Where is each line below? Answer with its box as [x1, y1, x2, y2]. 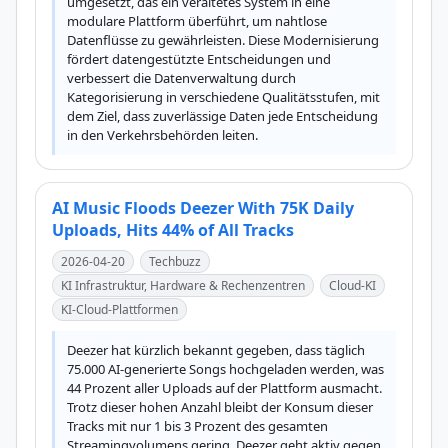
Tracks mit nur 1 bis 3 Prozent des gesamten [67, 417, 328, 435]
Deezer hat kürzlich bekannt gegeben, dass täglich [67, 341, 365, 359]
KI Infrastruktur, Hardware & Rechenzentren [61, 277, 305, 294]
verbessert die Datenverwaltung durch [67, 69, 296, 87]
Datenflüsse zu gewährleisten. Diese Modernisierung [67, 31, 379, 49]
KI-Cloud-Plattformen [61, 301, 178, 318]
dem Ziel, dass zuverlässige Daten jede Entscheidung [67, 107, 378, 125]
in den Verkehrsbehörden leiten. [67, 126, 258, 144]
